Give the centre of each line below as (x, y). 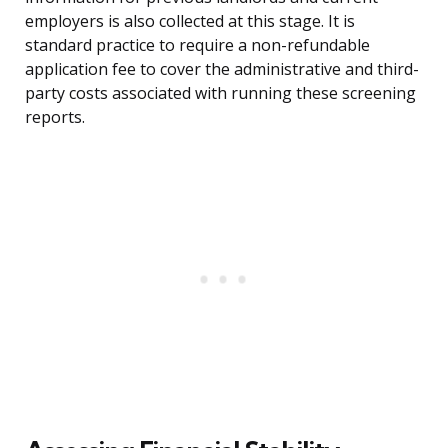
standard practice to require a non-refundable (197, 45)
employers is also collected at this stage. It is (190, 21)
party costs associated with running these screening (220, 93)
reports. (55, 117)
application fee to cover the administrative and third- (222, 69)
